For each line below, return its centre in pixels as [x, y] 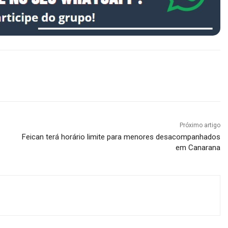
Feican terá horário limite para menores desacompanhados [121, 137]
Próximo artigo [200, 125]
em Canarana [198, 147]
